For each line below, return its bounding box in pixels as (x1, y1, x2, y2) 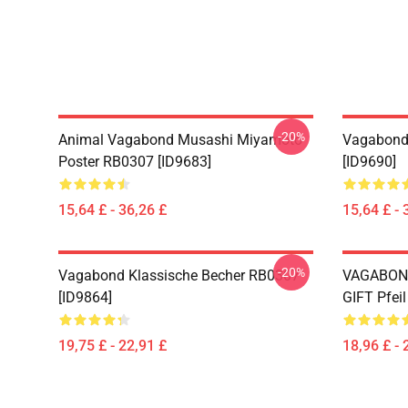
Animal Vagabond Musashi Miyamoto (58, 131, 302, 148)
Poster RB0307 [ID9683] (58, 153, 211, 170)
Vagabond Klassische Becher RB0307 (58, 267, 300, 284)
